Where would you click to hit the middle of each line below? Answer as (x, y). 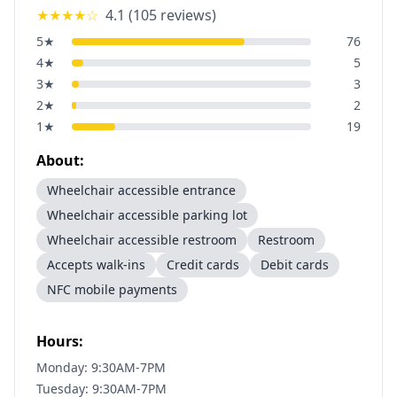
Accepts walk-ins (96, 265)
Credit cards (203, 265)
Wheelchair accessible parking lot (147, 215)
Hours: (60, 341)
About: (60, 160)
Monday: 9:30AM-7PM (101, 367)
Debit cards (295, 265)
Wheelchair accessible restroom (142, 240)
